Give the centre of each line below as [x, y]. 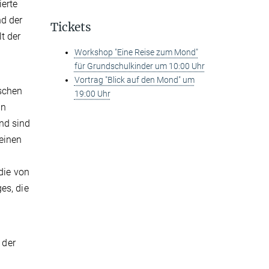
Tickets [71, 27]
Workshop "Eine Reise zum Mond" [136, 52]
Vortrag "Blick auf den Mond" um [134, 80]
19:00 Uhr [92, 94]
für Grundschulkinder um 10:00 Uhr [139, 66]
